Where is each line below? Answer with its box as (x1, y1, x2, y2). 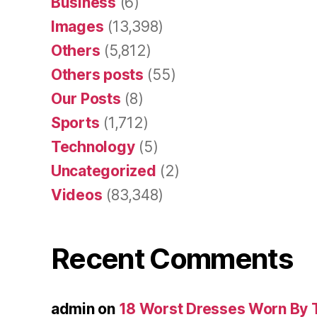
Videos (51, 185, 103, 204)
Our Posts (51, 89, 121, 108)
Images (51, 17, 104, 35)
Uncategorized (51, 161, 156, 180)
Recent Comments (51, 241, 293, 276)
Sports (51, 113, 100, 132)
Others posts (51, 65, 144, 83)
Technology (51, 137, 135, 156)
